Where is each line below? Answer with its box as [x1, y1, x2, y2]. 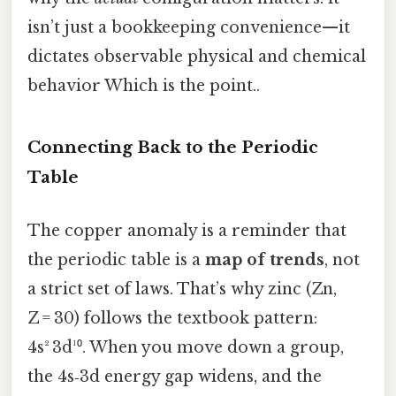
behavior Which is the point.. [27, 75, 260, 95]
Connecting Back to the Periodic [27, 137, 318, 158]
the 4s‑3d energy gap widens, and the [27, 366, 322, 386]
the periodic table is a [27, 249, 205, 270]
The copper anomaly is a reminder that [27, 220, 346, 240]
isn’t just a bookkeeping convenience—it [27, 17, 350, 37]
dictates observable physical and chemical [27, 46, 366, 66]
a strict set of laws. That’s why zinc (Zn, [27, 278, 337, 299]
